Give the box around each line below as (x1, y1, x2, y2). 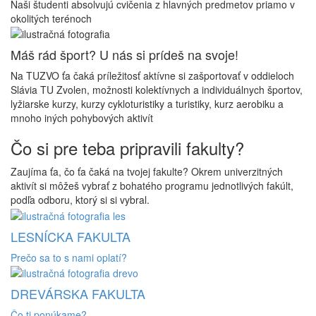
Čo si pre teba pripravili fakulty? (11, 135, 244, 161)
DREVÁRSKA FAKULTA (11, 284, 145, 303)
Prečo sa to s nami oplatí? (11, 250, 127, 265)
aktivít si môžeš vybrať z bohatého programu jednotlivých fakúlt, (11, 178, 293, 193)
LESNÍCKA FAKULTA (11, 226, 130, 245)
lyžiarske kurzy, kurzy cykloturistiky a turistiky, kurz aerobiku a (11, 97, 284, 111)
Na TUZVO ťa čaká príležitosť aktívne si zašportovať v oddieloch (11, 68, 294, 83)
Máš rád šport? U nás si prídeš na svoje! (11, 45, 238, 64)
